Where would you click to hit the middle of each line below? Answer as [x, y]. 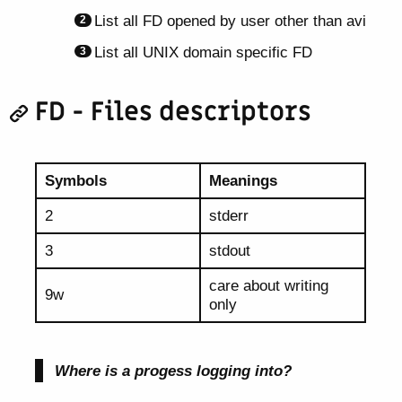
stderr [229, 216]
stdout [230, 251]
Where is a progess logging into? [174, 370]
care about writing [269, 286]
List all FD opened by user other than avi [231, 21]
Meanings [244, 181]
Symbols [76, 181]
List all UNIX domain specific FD [204, 52]
